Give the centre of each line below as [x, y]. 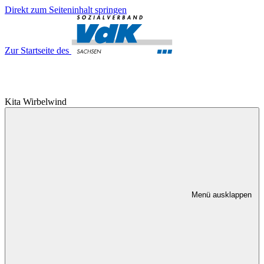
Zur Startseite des [37, 50]
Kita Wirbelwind [36, 102]
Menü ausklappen [222, 195]
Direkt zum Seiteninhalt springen [66, 10]
